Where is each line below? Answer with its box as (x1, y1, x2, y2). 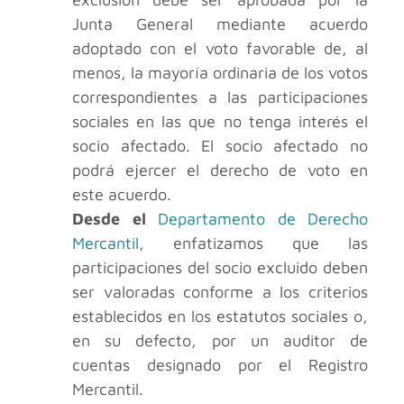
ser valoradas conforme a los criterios (72, 282, 368, 302)
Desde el (72, 209, 158, 229)
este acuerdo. (72, 185, 171, 205)
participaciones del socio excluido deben (72, 258, 368, 278)
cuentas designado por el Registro (72, 355, 368, 375)
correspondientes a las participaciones (72, 87, 368, 107)
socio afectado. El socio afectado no (72, 136, 368, 156)
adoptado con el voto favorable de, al (72, 39, 368, 59)
